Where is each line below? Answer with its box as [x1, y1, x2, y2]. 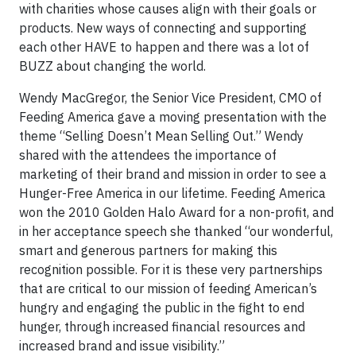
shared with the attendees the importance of [19, 147, 277, 163]
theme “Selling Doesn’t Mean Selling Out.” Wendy [19, 128, 304, 144]
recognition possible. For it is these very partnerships [19, 261, 323, 277]
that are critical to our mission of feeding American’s [19, 281, 317, 296]
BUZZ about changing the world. [19, 58, 206, 74]
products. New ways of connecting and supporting [19, 20, 307, 36]
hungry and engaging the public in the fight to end [19, 300, 304, 315]
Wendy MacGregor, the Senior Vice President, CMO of [19, 90, 322, 106]
